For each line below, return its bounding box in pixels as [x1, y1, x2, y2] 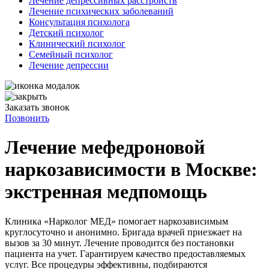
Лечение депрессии [29, 60, 109, 70]
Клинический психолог [29, 38, 125, 49]
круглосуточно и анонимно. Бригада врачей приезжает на [5, 226, 242, 237]
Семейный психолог [29, 49, 113, 59]
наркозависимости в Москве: [5, 159, 258, 181]
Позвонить [5, 113, 49, 123]
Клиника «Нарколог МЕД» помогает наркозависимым [5, 216, 228, 226]
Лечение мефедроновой [5, 136, 205, 159]
